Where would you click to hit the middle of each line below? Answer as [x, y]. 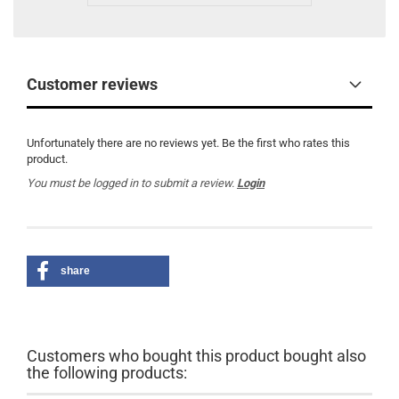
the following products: [107, 373]
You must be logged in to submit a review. [132, 183]
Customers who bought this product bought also [196, 356]
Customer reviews [92, 84]
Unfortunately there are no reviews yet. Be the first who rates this [188, 143]
